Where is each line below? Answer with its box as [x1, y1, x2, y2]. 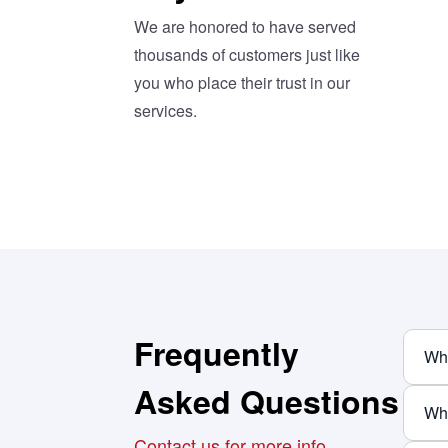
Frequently [134, 329, 300, 376]
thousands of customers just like [134, 42, 361, 66]
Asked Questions [134, 377, 400, 424]
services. [134, 98, 198, 122]
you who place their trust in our [134, 70, 351, 94]
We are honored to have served [134, 14, 357, 38]
